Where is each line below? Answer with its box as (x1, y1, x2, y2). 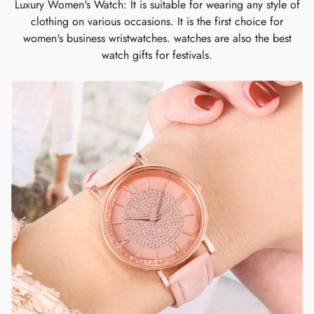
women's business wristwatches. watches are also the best (22, 30, 292, 46)
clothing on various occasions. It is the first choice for (31, 13, 283, 29)
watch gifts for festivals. (102, 47, 212, 63)
